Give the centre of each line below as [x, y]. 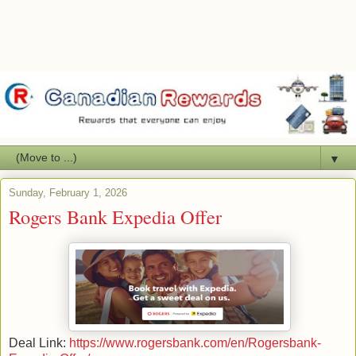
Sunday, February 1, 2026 [68, 192]
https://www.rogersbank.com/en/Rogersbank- [195, 342]
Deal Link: [39, 342]
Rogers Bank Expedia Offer [115, 216]
